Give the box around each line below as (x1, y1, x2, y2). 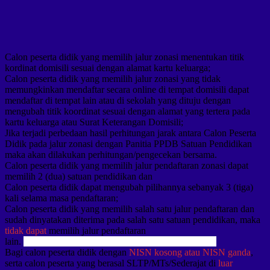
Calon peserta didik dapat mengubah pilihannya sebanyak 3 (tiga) (5, 181, 253, 192)
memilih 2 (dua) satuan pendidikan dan (5, 171, 152, 181)
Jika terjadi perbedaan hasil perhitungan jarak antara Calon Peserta (5, 127, 256, 138)
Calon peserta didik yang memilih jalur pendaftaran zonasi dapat (5, 160, 248, 171)
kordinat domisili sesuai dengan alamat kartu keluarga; (5, 62, 210, 73)
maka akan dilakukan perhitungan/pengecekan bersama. (5, 149, 217, 160)
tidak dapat (5, 225, 46, 236)
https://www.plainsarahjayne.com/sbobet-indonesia (24, 236, 216, 246)
